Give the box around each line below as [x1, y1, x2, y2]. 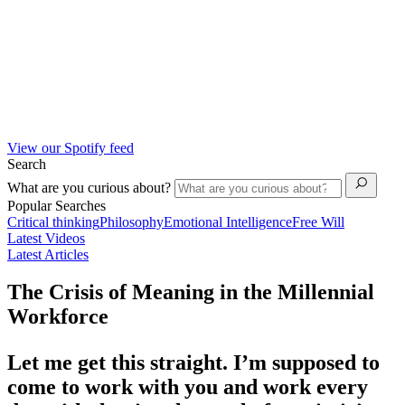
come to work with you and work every [7, 375, 368, 400]
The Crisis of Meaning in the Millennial [7, 280, 374, 305]
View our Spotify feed [7, 139, 134, 155]
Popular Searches [7, 197, 106, 213]
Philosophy [99, 213, 164, 230]
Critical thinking [7, 213, 99, 230]
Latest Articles [7, 246, 89, 262]
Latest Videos [7, 230, 85, 246]
